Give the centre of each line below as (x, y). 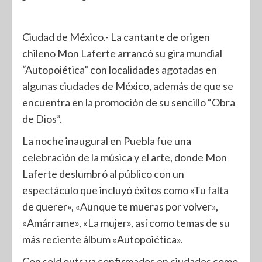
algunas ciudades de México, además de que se (128, 86)
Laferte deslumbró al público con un (103, 174)
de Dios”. (42, 119)
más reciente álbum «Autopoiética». (103, 239)
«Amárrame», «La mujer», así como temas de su (126, 223)
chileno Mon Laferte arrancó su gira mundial (122, 53)
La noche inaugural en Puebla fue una (107, 141)
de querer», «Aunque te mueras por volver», (120, 206)
